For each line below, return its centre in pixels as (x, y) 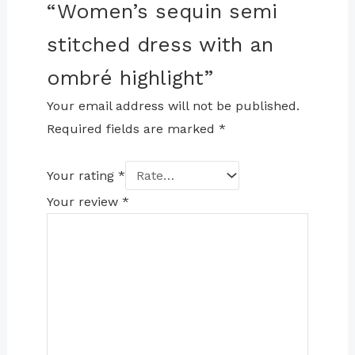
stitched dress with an (160, 45)
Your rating (82, 175)
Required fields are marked (132, 129)
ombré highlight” (130, 78)
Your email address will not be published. (173, 106)
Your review (84, 201)
